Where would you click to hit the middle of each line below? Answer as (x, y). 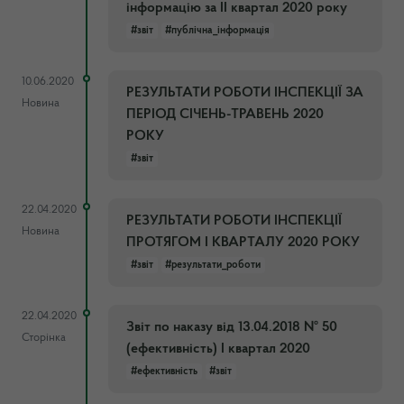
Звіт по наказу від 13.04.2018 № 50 (232, 327)
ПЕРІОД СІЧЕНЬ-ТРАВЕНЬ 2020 (225, 115)
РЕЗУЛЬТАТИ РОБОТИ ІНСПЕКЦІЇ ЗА (245, 93)
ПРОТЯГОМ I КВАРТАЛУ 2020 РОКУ (243, 243)
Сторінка (44, 338)
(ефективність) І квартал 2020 (218, 349)
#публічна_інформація (218, 31)
